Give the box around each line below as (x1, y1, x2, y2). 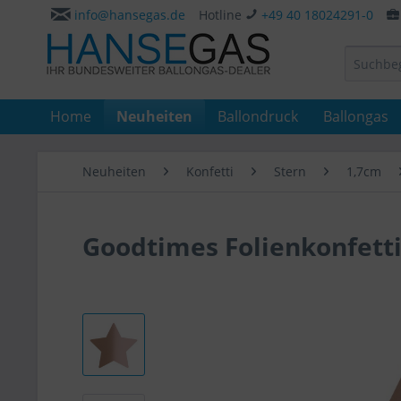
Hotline (199, 6, 245, 23)
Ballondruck (218, 107, 298, 126)
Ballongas (323, 107, 388, 126)
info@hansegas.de (74, 6, 185, 23)
